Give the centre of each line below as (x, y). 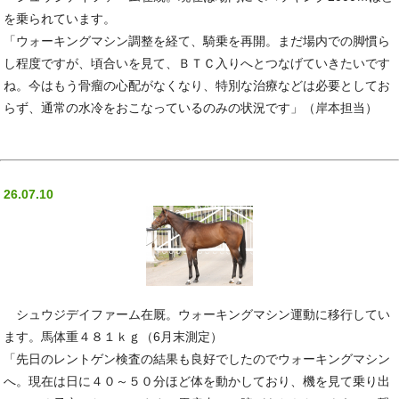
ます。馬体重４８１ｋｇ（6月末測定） (114, 336)
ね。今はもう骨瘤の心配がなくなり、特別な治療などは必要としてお (197, 86)
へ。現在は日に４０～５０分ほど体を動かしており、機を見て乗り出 (197, 381)
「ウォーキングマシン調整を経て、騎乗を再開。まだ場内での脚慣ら (197, 41)
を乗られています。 (60, 19)
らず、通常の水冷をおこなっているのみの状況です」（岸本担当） (191, 108)
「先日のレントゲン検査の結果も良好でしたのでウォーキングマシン (197, 358)
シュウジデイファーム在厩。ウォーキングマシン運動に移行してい (197, 314)
